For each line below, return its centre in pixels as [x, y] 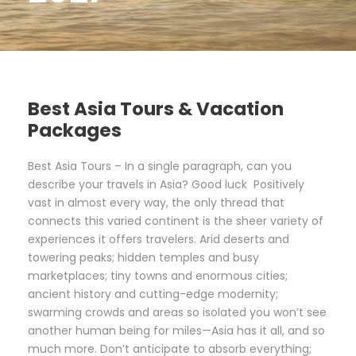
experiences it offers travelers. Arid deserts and [159, 239]
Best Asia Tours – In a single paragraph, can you [160, 166]
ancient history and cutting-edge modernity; [153, 294]
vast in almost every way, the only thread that [156, 202]
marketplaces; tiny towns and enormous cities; [158, 275]
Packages [75, 130]
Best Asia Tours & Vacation [156, 108]
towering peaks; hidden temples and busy [143, 257]
